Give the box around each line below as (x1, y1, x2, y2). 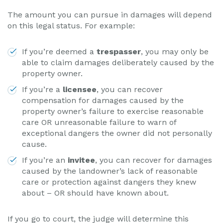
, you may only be (141, 47, 209, 56)
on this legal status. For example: (7, 21, 135, 30)
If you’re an (22, 155, 68, 165)
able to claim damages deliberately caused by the (22, 58, 214, 67)
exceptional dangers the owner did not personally (22, 128, 212, 138)
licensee (63, 85, 97, 94)
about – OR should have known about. (22, 188, 169, 198)
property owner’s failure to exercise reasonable (22, 107, 204, 116)
